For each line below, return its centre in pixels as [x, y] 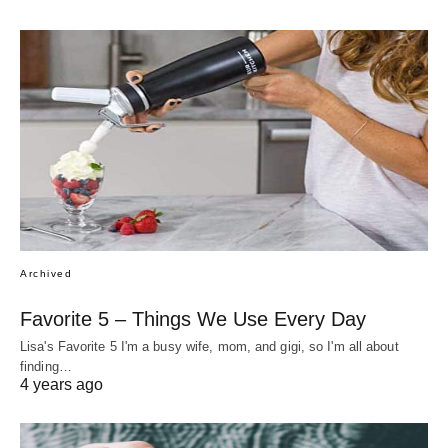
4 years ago [61, 385]
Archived [46, 274]
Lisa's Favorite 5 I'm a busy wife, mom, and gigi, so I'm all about [209, 347]
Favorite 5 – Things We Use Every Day [193, 319]
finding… [46, 367]
